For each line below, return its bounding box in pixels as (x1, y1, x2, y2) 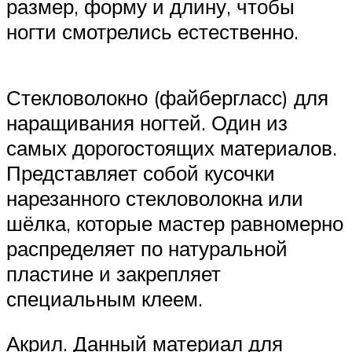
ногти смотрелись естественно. (6, 19, 299, 45)
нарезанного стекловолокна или (6, 185, 303, 211)
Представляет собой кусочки (6, 159, 275, 185)
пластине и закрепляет (6, 260, 221, 286)
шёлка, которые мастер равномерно (6, 210, 343, 236)
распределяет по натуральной (6, 235, 288, 261)
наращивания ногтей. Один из (6, 109, 288, 135)
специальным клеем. (6, 285, 203, 311)
